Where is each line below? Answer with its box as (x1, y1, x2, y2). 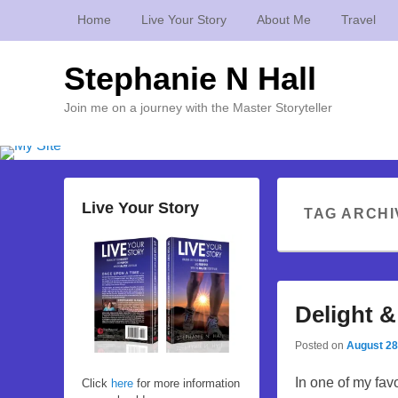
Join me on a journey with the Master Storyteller (64, 100, 332, 115)
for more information (133, 377, 240, 391)
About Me (257, 12, 311, 27)
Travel (341, 12, 376, 27)
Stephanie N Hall (64, 60, 316, 97)
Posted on (295, 338, 346, 352)
